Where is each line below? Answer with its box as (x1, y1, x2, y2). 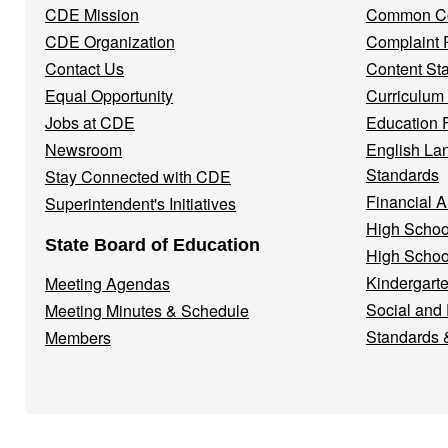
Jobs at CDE (45, 111, 135, 134)
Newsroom (45, 138, 122, 161)
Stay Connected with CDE (45, 165, 231, 188)
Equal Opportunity (45, 84, 173, 107)
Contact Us (45, 57, 124, 80)
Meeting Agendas (45, 272, 170, 295)
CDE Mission (45, 3, 139, 26)
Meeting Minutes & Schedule (45, 299, 249, 322)
